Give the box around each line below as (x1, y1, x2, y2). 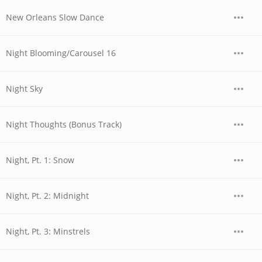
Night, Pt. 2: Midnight (6, 190, 89, 201)
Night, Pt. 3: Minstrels (6, 226, 90, 237)
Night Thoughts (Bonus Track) (6, 119, 122, 130)
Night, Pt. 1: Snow (6, 154, 74, 166)
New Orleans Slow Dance (6, 12, 104, 23)
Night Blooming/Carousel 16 (6, 47, 116, 58)
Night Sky (6, 83, 43, 94)
